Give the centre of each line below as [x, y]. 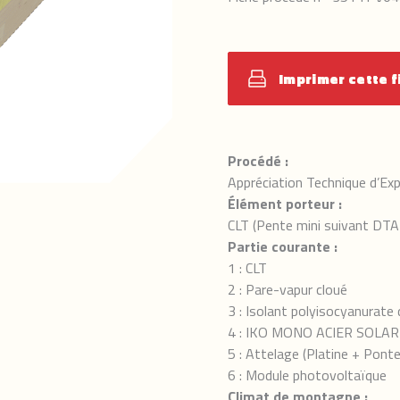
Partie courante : [283, 246]
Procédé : [258, 161]
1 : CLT [247, 268]
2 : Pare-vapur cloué [287, 289]
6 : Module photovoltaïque [307, 375]
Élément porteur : [285, 204]
